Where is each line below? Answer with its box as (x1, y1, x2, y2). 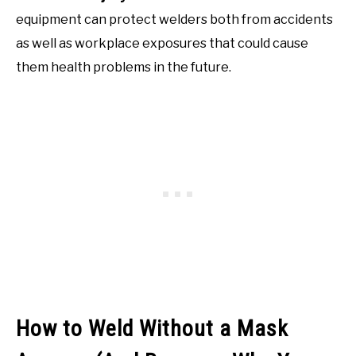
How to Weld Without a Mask (16, 315, 288, 342)
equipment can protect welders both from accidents (16, 11, 333, 27)
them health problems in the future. (16, 59, 231, 75)
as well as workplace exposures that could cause (16, 35, 308, 51)
